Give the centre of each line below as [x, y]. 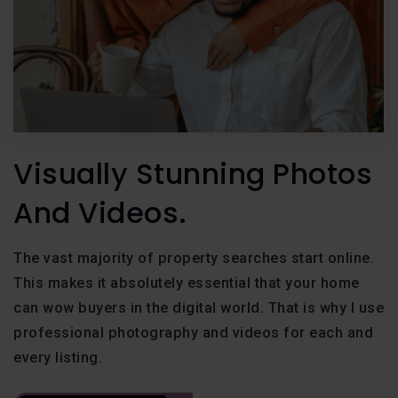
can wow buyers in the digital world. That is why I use [199, 307]
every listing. [58, 357]
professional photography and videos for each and [193, 332]
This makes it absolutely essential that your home [187, 283]
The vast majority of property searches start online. [194, 258]
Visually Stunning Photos [193, 173]
